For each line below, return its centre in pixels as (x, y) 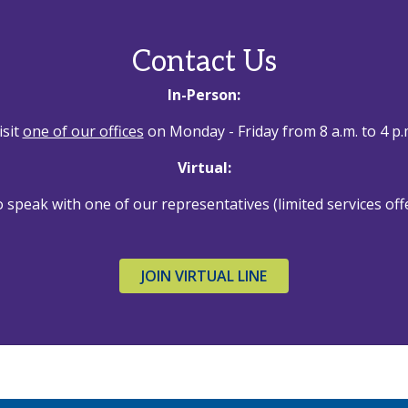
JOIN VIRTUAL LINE (204, 276)
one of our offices (83, 132)
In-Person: (204, 95)
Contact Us (204, 62)
